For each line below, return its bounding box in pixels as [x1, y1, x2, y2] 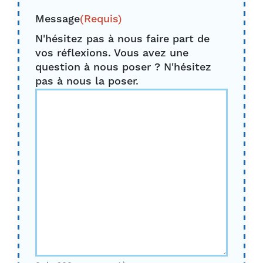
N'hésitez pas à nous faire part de [35, 32, 210, 46]
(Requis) [80, 12, 122, 26]
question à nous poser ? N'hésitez [35, 60, 211, 74]
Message [35, 12, 80, 26]
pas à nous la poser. [35, 75, 139, 88]
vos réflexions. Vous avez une [35, 46, 188, 60]
